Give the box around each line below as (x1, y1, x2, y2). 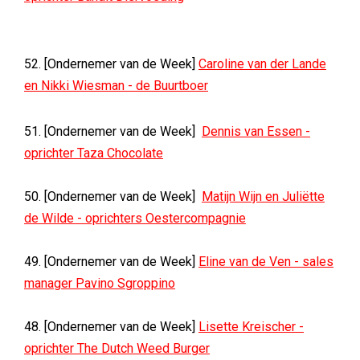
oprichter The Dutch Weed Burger (24, 341, 210, 356)
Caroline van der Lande (198, 56, 326, 72)
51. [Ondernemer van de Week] (24, 124, 202, 139)
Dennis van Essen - (202, 124, 310, 139)
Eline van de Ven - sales (198, 254, 333, 269)
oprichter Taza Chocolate (24, 145, 163, 161)
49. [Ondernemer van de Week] (24, 254, 198, 269)
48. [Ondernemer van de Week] (24, 319, 198, 334)
